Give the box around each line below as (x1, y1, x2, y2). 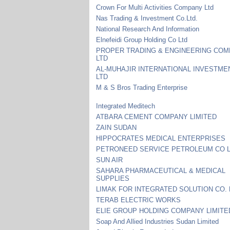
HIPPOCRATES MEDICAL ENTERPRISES (96, 134, 226, 142)
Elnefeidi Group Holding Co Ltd (96, 35, 188, 44)
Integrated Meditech (96, 102, 156, 110)
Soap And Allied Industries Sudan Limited (96, 217, 219, 225)
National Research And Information (96, 25, 200, 33)
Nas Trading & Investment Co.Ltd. (96, 14, 198, 22)
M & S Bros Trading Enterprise (96, 83, 188, 91)
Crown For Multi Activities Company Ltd (96, 3, 214, 11)
